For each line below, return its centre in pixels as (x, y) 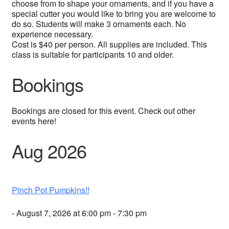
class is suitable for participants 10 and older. (93, 55)
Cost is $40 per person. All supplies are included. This (109, 44)
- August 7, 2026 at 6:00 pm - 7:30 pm (79, 213)
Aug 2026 (49, 151)
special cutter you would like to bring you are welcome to (113, 14)
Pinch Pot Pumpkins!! (50, 190)
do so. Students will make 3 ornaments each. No (99, 24)
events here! (34, 121)
